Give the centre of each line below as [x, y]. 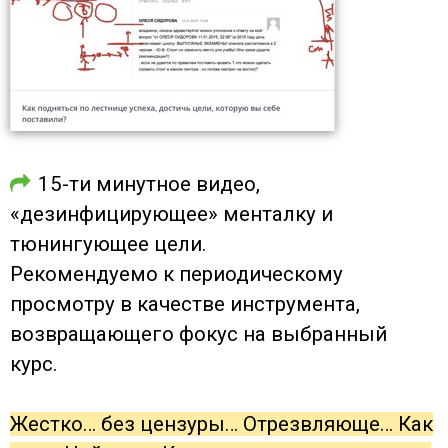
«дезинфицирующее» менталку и [171, 213]
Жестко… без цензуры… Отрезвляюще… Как [221, 423]
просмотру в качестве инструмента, [185, 303]
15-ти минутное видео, [149, 183]
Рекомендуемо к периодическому [176, 273]
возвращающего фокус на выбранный [198, 333]
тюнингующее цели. [108, 243]
